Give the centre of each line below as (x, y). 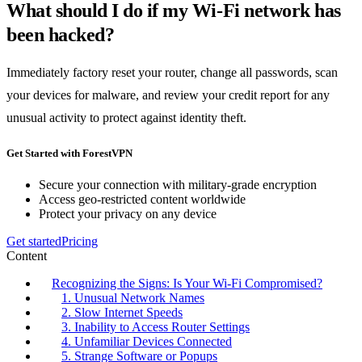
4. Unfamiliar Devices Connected (147, 342)
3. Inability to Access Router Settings (156, 327)
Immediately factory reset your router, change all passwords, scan (172, 72)
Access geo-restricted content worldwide (142, 200)
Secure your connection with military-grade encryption (178, 185)
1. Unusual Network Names (133, 298)
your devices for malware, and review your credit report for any (168, 95)
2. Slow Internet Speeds (122, 313)
